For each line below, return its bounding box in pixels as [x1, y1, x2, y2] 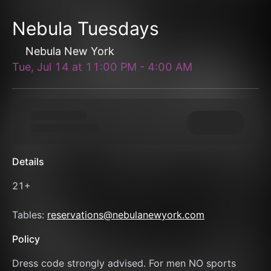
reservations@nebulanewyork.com [47, 209, 204, 221]
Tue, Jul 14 [12, 60, 69, 73]
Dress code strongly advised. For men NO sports [12, 257, 236, 269]
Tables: [12, 209, 47, 221]
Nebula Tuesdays [12, 18, 159, 39]
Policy [12, 233, 40, 245]
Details [12, 155, 44, 168]
